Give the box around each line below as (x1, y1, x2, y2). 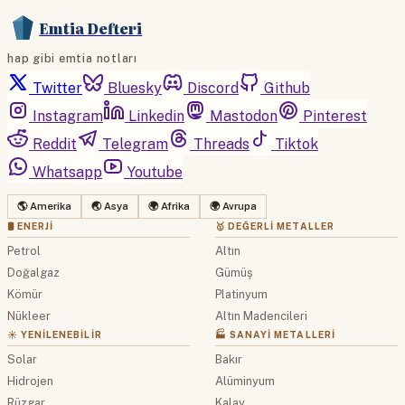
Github (264, 80, 310, 98)
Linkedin (128, 108, 184, 126)
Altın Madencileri (215, 309, 307, 324)
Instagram (33, 108, 103, 126)
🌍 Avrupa (210, 200, 257, 213)
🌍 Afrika (148, 200, 190, 213)
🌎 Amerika (17, 200, 71, 213)
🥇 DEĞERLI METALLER (215, 221, 334, 232)
